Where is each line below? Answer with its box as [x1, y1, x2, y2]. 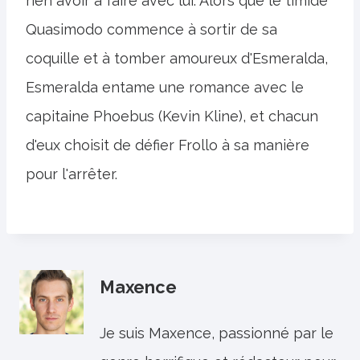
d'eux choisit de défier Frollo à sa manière [26, 137, 309, 154]
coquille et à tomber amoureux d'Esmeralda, [26, 50, 328, 67]
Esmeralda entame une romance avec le [26, 79, 304, 96]
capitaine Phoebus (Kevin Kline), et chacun [26, 108, 318, 125]
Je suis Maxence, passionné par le [100, 325, 333, 342]
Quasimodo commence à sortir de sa [26, 21, 277, 39]
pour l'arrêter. [26, 166, 117, 183]
